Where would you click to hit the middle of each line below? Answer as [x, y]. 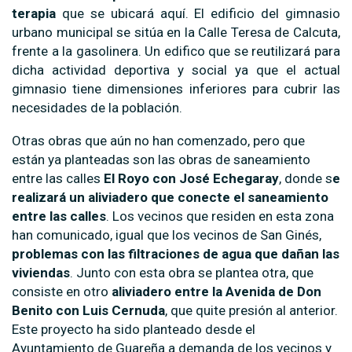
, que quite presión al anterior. [251, 310]
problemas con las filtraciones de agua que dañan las [176, 253]
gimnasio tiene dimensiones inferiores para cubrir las [176, 88]
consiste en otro [62, 291]
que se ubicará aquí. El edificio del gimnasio [198, 13]
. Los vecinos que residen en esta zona [220, 216]
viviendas [41, 272]
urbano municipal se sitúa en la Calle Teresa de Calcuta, [176, 32]
